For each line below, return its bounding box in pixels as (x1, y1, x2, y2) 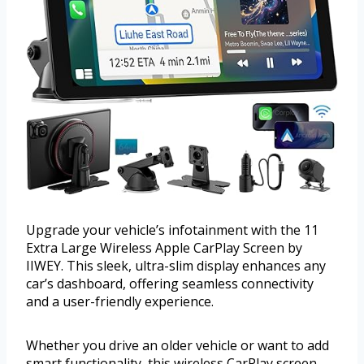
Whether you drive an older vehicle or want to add (26, 336, 329, 355)
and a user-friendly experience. (26, 292, 214, 311)
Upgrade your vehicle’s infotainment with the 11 (26, 221, 318, 240)
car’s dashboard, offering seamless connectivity (26, 275, 314, 293)
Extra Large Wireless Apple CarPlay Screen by (26, 239, 302, 258)
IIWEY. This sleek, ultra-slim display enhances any (26, 257, 326, 275)
